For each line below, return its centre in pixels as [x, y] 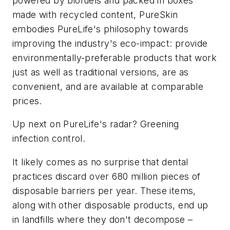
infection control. [49, 139]
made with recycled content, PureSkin [95, 14]
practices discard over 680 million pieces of [107, 176]
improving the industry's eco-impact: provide [110, 43]
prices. [27, 101]
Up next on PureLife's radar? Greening [96, 124]
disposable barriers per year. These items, [104, 190]
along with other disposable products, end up [110, 205]
